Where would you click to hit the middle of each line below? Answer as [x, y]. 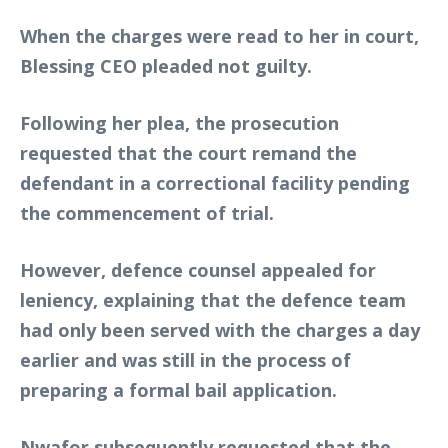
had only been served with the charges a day [220, 329]
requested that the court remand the [188, 152]
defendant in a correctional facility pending [215, 182]
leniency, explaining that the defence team [213, 299]
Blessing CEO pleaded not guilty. [166, 65]
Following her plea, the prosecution [179, 122]
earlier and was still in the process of [185, 359]
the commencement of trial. [147, 212]
